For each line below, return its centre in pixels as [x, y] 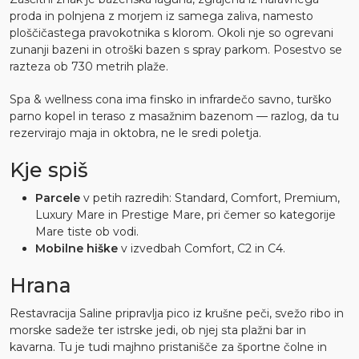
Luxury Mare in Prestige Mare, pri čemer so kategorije [186, 215]
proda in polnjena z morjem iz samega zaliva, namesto [161, 16]
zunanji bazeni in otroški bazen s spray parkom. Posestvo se [176, 50]
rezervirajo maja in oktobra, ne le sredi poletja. [135, 133]
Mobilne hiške [77, 249]
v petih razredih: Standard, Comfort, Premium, [210, 198]
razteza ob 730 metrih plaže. [89, 67]
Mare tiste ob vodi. [87, 232]
